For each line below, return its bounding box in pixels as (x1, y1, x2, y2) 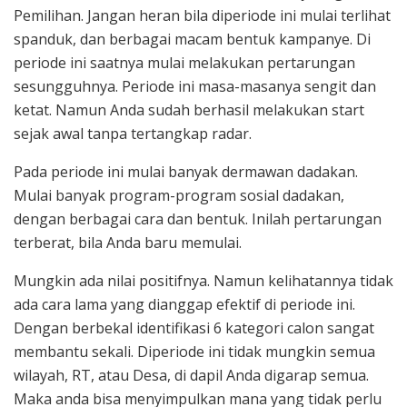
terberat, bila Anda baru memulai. (14, 233, 242, 253)
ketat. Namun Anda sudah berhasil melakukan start (14, 100, 364, 121)
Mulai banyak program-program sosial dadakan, (14, 185, 344, 206)
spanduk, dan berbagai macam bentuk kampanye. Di (14, 29, 371, 50)
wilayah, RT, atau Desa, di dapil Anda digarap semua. (14, 365, 369, 386)
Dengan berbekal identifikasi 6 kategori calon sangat (14, 318, 374, 339)
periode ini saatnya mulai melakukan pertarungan (14, 53, 355, 74)
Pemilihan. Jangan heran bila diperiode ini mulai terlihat (14, 5, 391, 26)
